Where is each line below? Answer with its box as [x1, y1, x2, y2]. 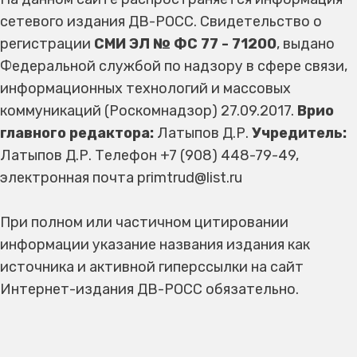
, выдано [277, 35, 335, 53]
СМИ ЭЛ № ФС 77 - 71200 [94, 35, 277, 53]
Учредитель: [252, 124, 347, 142]
